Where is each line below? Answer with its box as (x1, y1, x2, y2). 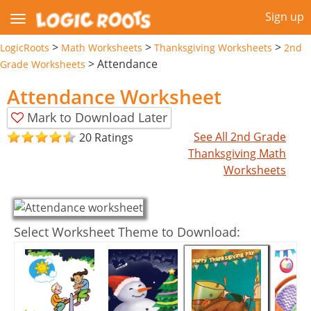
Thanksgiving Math (188, 145, 287, 161)
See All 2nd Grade (194, 128, 287, 144)
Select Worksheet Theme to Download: (14, 223, 240, 240)
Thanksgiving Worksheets (154, 40, 272, 54)
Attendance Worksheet (7, 83, 221, 110)
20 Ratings (79, 130, 133, 146)
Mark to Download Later (27, 108, 167, 126)
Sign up (265, 9, 304, 24)
